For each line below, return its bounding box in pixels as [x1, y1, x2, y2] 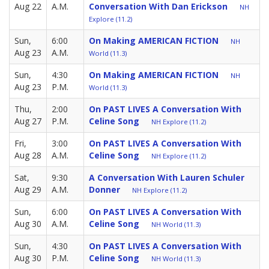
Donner [89, 183, 120, 195]
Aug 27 [14, 115, 41, 127]
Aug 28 [14, 149, 41, 161]
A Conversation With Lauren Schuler [89, 171, 244, 183]
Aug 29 [14, 183, 41, 195]
